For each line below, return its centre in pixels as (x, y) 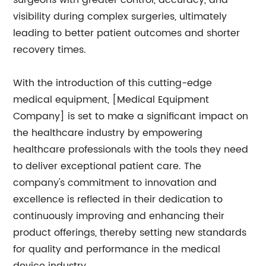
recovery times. (50, 50)
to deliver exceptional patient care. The (107, 166)
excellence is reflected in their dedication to (118, 199)
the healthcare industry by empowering (108, 133)
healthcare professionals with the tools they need (131, 150)
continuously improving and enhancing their (119, 216)
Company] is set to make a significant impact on (131, 116)
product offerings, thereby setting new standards (130, 233)
